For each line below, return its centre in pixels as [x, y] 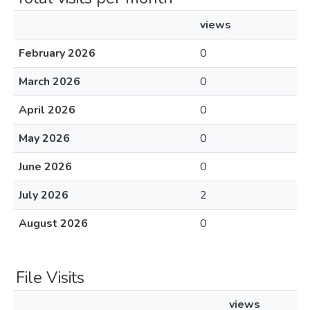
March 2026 [49, 82]
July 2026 [44, 195]
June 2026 [45, 167]
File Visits [50, 277]
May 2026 [44, 138]
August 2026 [53, 224]
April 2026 [47, 110]
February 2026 [57, 53]
